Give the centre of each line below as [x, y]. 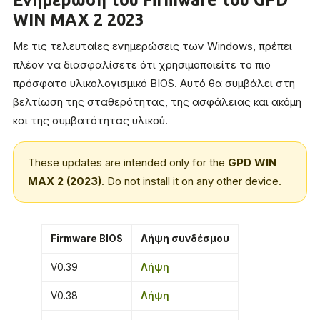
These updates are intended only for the [128, 162]
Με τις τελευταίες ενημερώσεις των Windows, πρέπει [152, 46]
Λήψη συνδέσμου [185, 239]
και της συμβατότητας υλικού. [90, 120]
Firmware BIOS [87, 239]
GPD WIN [252, 162]
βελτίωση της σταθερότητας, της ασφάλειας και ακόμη [157, 102]
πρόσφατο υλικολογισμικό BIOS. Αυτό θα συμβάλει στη [154, 83]
